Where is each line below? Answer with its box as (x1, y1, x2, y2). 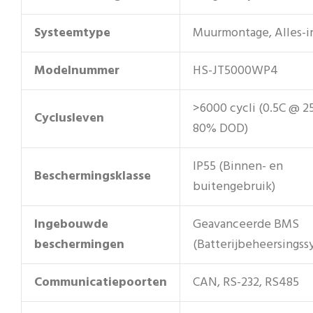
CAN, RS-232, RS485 (193, 272, 299, 293)
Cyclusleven (34, 108, 104, 129)
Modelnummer (34, 60, 119, 81)
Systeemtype (34, 22, 110, 43)
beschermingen (34, 234, 124, 255)
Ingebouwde (34, 214, 108, 235)
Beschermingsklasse (34, 166, 151, 187)
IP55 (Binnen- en (193, 156, 283, 177)
